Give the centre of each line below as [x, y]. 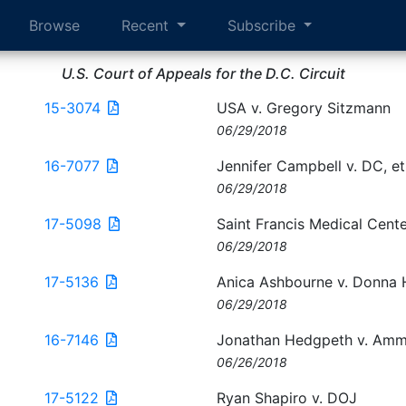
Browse [54, 25]
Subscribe [263, 25]
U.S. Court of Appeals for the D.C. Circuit [203, 73]
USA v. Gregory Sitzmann [304, 108]
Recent [147, 25]
